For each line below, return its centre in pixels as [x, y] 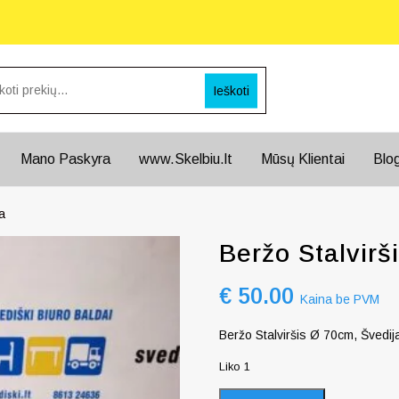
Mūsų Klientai [303, 159]
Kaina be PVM [340, 299]
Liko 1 [235, 366]
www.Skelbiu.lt [186, 159]
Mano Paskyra [65, 159]
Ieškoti [231, 90]
